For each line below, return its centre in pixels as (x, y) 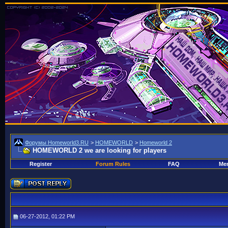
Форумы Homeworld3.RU (57, 142)
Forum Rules (113, 164)
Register (40, 164)
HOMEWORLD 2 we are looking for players (99, 150)
